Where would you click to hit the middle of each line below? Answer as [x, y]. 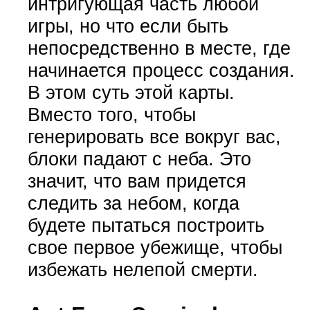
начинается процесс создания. [161, 70]
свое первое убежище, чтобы [155, 247]
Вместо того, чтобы [111, 114]
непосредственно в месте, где [159, 48]
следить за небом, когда [133, 203]
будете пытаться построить [146, 225]
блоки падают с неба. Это [139, 158]
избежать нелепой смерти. [143, 269]
